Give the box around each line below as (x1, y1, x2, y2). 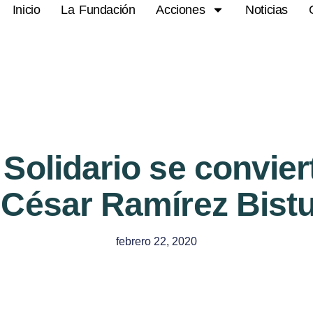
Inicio (12, 3, 41, 17)
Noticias (245, 3, 288, 17)
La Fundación (61, 3, 136, 17)
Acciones (156, 3, 205, 17)
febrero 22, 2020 (116, 235, 197, 247)
